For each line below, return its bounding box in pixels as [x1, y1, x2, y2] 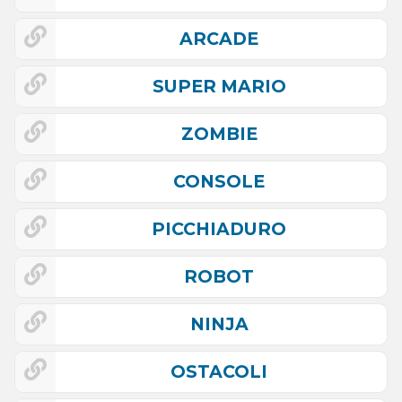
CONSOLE [173, 170, 265, 193]
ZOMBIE [180, 123, 258, 145]
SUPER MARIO [152, 75, 286, 98]
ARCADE [179, 28, 258, 50]
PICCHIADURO [152, 218, 286, 240]
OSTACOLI [170, 361, 267, 383]
